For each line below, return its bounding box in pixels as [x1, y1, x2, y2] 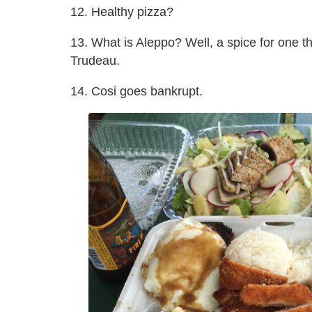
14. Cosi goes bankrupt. [70, 84, 203, 99]
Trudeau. [70, 54, 120, 68]
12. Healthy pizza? [70, 5, 173, 19]
